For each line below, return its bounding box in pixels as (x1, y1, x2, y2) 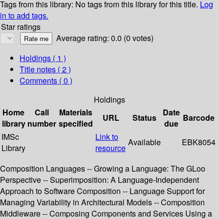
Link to (95, 131, 118, 143)
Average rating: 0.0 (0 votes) (56, 32, 153, 44)
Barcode (183, 112, 215, 124)
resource (95, 142, 126, 154)
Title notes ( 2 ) (20, 64, 71, 75)
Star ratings (1, 21, 41, 33)
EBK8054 (182, 136, 216, 148)
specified (59, 118, 93, 130)
